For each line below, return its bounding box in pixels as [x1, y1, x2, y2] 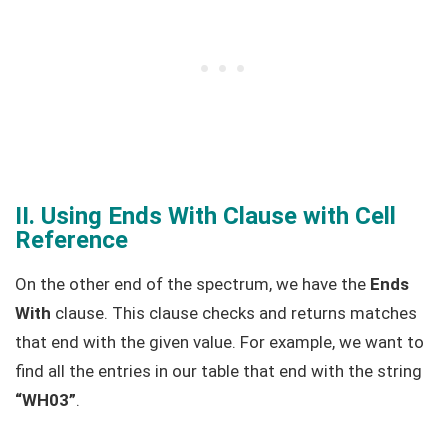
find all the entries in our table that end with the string [15, 360, 422, 381]
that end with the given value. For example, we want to [15, 331, 424, 352]
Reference [15, 225, 128, 254]
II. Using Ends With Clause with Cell [15, 201, 396, 230]
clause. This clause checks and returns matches [51, 302, 417, 323]
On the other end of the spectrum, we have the [15, 273, 370, 294]
